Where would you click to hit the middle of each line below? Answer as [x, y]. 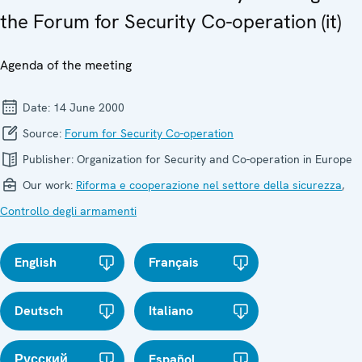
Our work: [48, 185]
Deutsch [39, 310]
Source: [42, 133]
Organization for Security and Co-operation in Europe [215, 159]
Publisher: [48, 159]
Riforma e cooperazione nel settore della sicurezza [209, 185]
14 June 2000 [89, 107]
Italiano [171, 310]
